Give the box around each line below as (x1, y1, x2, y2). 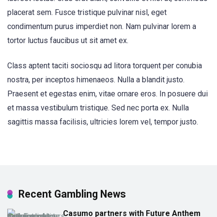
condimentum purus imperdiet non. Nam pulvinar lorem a (7, 22, 196, 31)
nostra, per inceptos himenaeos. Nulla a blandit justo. (7, 75, 185, 85)
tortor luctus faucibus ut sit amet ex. (7, 36, 128, 45)
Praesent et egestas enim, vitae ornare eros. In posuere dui (7, 89, 208, 99)
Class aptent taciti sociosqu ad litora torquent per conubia (7, 61, 202, 71)
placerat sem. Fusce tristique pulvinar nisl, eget (7, 8, 167, 17)
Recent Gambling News (18, 188, 126, 201)
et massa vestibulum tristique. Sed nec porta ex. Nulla (7, 103, 189, 113)
